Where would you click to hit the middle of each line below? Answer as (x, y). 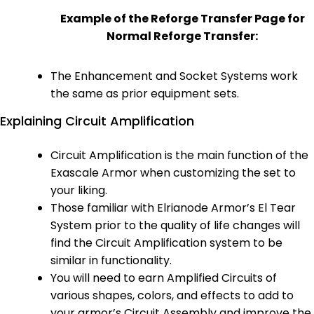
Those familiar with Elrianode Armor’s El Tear (173, 207)
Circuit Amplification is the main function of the (179, 155)
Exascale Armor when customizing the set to (173, 172)
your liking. (79, 190)
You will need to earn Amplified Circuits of (164, 278)
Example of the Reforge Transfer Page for (182, 18)
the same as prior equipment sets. (145, 93)
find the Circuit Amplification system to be (166, 243)
